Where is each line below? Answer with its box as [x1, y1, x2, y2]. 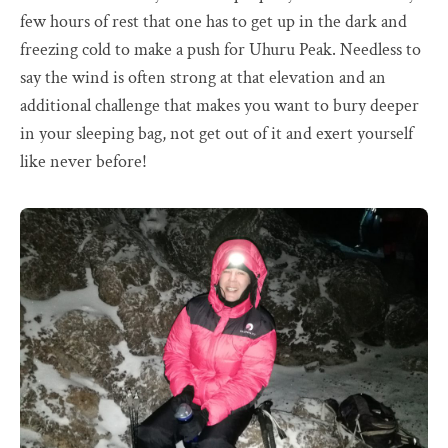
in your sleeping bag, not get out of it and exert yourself [20, 122, 413, 146]
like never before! [20, 150, 147, 174]
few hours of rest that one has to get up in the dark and [20, 10, 407, 34]
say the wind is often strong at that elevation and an [20, 66, 386, 90]
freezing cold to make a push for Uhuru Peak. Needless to [20, 38, 421, 62]
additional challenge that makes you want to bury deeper [20, 94, 419, 118]
